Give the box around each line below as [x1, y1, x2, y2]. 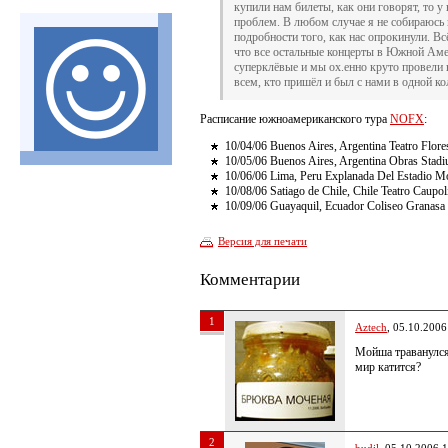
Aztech [355, 321, 387, 333]
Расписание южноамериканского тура [200, 112, 390, 126]
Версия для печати [218, 235, 307, 247]
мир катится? [355, 360, 421, 374]
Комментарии [200, 270, 300, 289]
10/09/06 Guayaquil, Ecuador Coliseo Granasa [225, 199, 445, 213]
